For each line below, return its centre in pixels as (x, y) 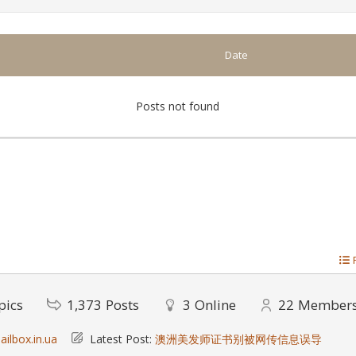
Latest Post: (121, 339)
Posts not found (178, 106)
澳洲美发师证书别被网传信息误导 (239, 339)
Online (216, 305)
